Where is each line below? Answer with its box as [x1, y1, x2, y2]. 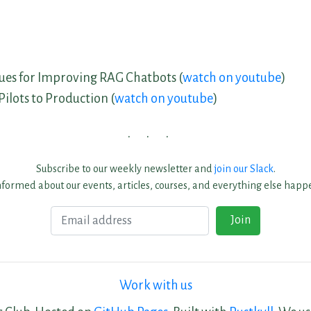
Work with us [119, 278, 192, 293]
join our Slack [214, 162, 274, 174]
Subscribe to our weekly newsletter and [35, 162, 215, 174]
